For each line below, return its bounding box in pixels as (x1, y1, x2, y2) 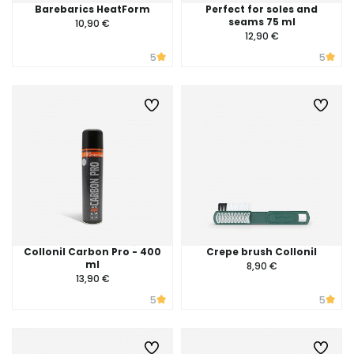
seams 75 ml (228, 15, 296, 28)
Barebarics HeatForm (35, 2, 150, 16)
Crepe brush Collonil (206, 245, 317, 258)
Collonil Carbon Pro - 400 (24, 245, 161, 258)
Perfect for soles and (205, 2, 318, 16)
